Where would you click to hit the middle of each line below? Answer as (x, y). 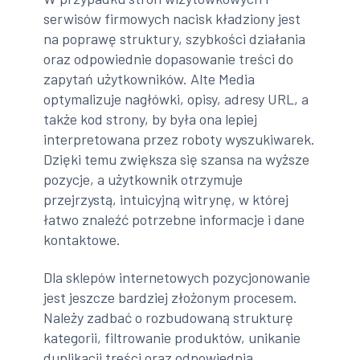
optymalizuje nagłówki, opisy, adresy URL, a (176, 98)
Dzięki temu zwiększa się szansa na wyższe (177, 159)
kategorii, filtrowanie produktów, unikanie (172, 338)
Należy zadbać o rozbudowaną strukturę (169, 318)
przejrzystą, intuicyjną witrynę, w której (166, 199)
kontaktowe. (82, 239)
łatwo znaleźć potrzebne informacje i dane (174, 219)
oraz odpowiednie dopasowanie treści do (169, 58)
